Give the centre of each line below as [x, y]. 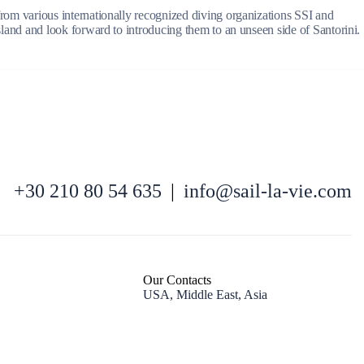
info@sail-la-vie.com [268, 191]
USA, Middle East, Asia [205, 294]
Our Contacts [177, 279]
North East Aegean [195, 131]
